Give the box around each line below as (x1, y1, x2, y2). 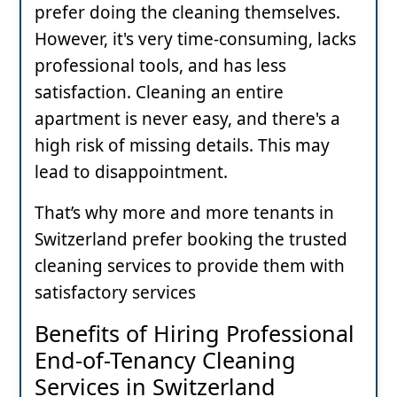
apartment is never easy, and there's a (35, 106, 340, 130)
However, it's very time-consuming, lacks (35, 27, 356, 51)
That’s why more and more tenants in (35, 200, 334, 224)
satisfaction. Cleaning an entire (35, 80, 284, 104)
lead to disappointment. (35, 160, 232, 183)
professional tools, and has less (35, 53, 286, 77)
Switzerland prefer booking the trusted (35, 227, 347, 251)
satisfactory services (35, 280, 200, 304)
